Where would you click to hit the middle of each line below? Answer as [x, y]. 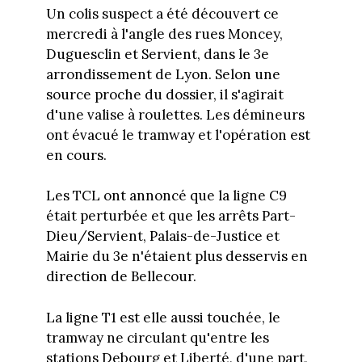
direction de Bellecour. [121, 277]
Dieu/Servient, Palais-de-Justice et [162, 236]
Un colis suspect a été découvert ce [162, 13]
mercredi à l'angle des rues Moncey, [164, 34]
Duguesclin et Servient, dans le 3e [157, 54]
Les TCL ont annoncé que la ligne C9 [166, 196]
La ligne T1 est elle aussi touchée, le [163, 317]
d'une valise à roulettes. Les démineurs [175, 114]
